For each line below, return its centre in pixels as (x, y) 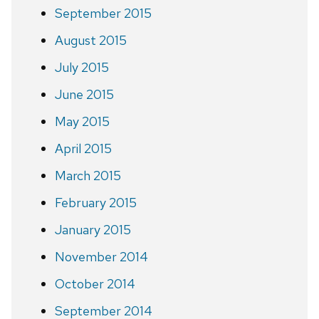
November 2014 (101, 256)
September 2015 (103, 13)
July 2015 (82, 67)
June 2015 (84, 94)
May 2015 (82, 121)
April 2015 (83, 148)
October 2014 (95, 283)
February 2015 (95, 202)
